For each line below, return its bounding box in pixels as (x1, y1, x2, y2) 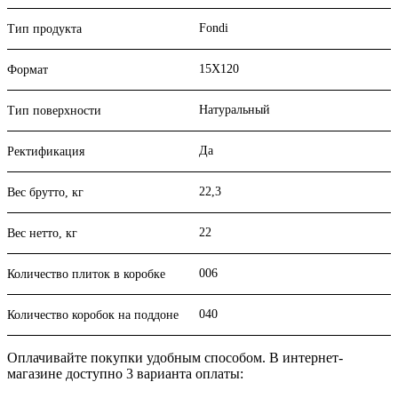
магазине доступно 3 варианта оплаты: (7, 366, 243, 382)
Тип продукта (7, 22, 82, 36)
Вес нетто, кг (7, 227, 77, 241)
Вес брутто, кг (7, 186, 84, 200)
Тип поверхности (7, 104, 101, 118)
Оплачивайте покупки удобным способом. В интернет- (7, 350, 343, 366)
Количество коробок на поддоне (7, 308, 179, 322)
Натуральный (199, 103, 270, 117)
